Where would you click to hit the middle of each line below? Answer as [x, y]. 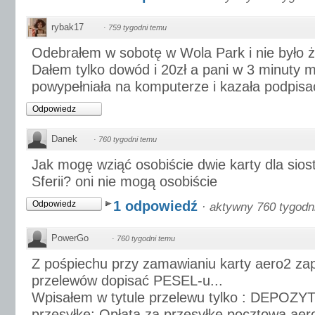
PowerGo [70, 238]
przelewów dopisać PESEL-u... [127, 281]
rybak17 [67, 27]
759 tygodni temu [137, 27]
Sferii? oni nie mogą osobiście [124, 181]
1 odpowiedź [157, 206]
